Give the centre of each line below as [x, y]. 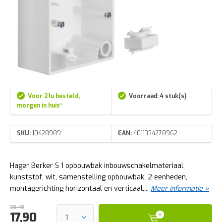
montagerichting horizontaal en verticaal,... [80, 188]
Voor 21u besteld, [54, 96]
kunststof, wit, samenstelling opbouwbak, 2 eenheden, [99, 177]
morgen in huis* [40, 106]
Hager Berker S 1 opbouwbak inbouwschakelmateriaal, [97, 166]
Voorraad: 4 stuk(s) [158, 96]
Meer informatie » [180, 188]
